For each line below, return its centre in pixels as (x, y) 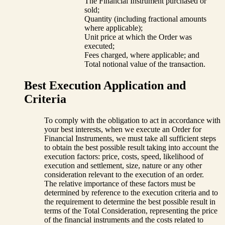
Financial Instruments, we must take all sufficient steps (130, 138)
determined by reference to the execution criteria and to (131, 192)
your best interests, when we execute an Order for (123, 129)
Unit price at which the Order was (138, 37)
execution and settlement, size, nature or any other (123, 165)
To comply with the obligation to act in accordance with (132, 120)
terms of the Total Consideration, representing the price (131, 210)
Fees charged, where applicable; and (142, 55)
